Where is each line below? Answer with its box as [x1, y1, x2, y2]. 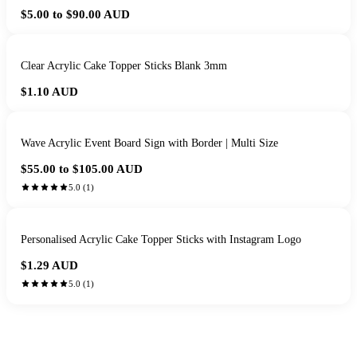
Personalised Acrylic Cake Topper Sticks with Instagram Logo [21, 233, 301, 245]
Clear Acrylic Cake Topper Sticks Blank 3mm [21, 60, 227, 72]
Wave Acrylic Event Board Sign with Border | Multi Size [21, 137, 278, 149]
